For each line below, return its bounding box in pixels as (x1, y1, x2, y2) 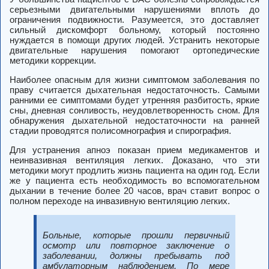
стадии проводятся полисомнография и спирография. (10, 125, 231, 136)
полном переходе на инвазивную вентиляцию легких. (10, 196, 230, 207)
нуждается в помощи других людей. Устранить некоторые (10, 35, 259, 46)
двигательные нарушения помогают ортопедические (10, 45, 259, 56)
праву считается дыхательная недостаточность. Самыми (10, 85, 259, 95)
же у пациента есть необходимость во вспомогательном (10, 175, 259, 186)
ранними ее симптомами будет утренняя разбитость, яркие (10, 95, 259, 106)
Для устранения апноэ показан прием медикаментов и (10, 145, 259, 156)
